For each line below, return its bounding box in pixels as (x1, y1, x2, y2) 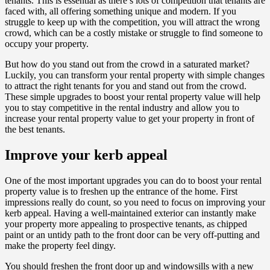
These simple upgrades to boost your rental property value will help (5, 91, 260, 102)
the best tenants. (5, 124, 65, 134)
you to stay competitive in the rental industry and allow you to (5, 102, 239, 113)
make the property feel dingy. (5, 240, 116, 251)
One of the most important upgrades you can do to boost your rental (5, 175, 262, 186)
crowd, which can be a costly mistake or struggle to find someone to (5, 27, 263, 38)
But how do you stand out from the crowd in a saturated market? (5, 58, 250, 69)
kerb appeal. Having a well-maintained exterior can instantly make (5, 207, 256, 218)
